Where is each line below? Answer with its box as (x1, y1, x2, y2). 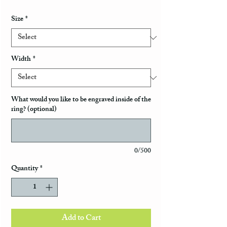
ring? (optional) (11, 103, 57, 117)
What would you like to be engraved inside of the (11, 94, 151, 107)
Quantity (11, 163, 38, 176)
